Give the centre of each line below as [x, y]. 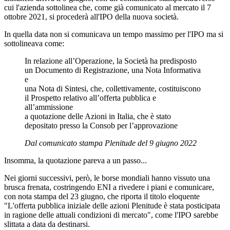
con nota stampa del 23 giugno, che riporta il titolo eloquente [102, 196]
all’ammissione [49, 107]
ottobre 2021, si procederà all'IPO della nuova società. [91, 16]
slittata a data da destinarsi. [47, 224]
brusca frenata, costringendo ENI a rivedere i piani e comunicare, [109, 187]
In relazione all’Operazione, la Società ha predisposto [111, 61]
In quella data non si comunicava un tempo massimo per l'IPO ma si [114, 34]
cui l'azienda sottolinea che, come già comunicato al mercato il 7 [108, 7]
